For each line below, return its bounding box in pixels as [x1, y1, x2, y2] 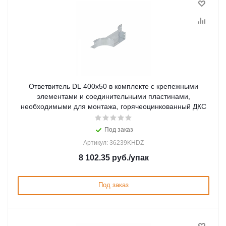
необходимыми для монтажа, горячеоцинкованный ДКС [21, 102, 206, 110]
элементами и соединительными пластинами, [37, 92, 190, 100]
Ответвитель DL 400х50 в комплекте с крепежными [29, 82, 198, 90]
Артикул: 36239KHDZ [83, 139, 144, 146]
